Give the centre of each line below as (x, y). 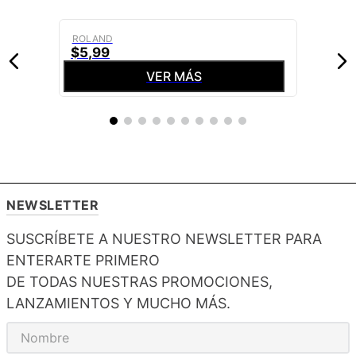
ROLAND (92, 39)
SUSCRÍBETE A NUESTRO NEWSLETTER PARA (164, 239)
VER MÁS (174, 76)
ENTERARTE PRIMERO (83, 260)
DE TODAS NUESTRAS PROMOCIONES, (139, 282)
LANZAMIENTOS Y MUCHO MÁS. (118, 303)
